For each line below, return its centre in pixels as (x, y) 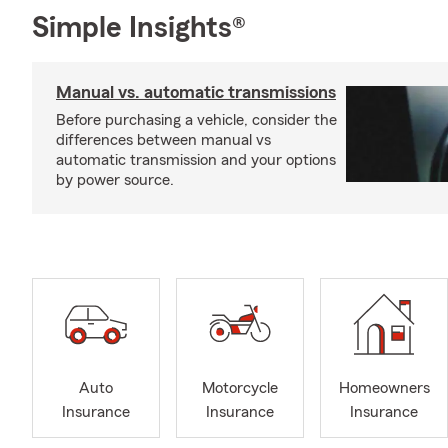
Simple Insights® (139, 28)
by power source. (115, 180)
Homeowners (384, 388)
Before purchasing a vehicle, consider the (196, 120)
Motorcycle (240, 388)
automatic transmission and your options (196, 160)
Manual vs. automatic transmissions (196, 92)
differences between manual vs (163, 140)
